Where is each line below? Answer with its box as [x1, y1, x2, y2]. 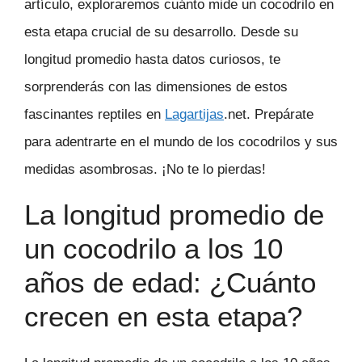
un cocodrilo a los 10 [24, 233, 283, 265]
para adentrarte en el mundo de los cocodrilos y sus [24, 133, 338, 149]
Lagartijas [165, 106, 224, 122]
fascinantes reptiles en [24, 106, 165, 122]
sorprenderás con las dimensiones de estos [24, 78, 288, 95]
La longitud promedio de [24, 199, 324, 231]
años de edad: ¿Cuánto [24, 267, 316, 299]
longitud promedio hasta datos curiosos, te [24, 51, 280, 67]
